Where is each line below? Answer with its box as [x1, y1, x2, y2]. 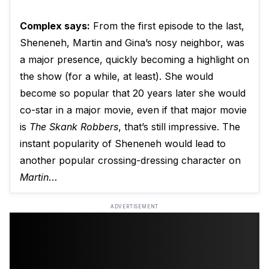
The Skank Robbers [29, 121, 118, 133]
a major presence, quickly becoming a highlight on [20, 53, 249, 66]
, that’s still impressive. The [118, 121, 240, 133]
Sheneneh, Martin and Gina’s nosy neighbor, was [20, 37, 244, 49]
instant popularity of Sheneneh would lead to [20, 138, 226, 150]
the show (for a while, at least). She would [20, 70, 213, 83]
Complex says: [20, 20, 90, 32]
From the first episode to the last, [90, 20, 244, 32]
